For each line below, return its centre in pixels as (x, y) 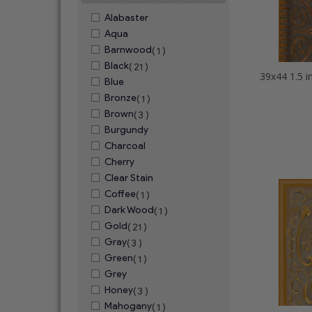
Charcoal (125, 146)
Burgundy (126, 130)
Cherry (119, 162)
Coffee (120, 194)
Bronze (120, 98)
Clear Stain (129, 178)
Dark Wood (129, 210)
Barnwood (128, 50)
